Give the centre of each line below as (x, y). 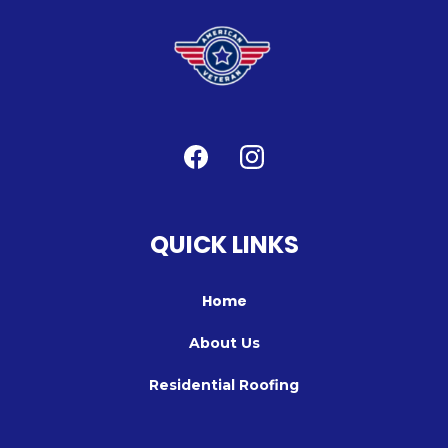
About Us (224, 343)
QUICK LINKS (224, 244)
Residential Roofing (224, 385)
